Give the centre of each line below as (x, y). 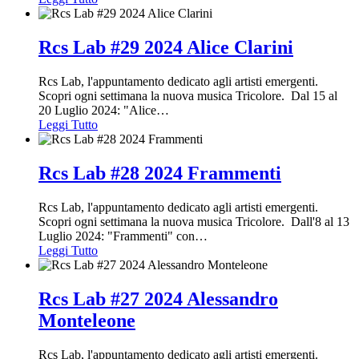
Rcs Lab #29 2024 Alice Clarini (166, 48)
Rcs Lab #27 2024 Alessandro (158, 298)
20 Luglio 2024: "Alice (97, 111)
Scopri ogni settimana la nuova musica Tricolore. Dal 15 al (188, 96)
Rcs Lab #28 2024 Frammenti (160, 173)
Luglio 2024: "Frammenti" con (117, 236)
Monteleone (87, 320)
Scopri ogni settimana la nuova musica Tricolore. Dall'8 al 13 (194, 222)
